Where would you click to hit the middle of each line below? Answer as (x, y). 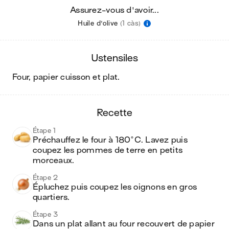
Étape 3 (45, 214)
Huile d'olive (98, 23)
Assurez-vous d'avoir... (114, 10)
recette (118, 113)
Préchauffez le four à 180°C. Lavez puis (110, 140)
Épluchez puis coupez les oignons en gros (115, 187)
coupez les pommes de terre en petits (108, 150)
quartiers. (51, 197)
